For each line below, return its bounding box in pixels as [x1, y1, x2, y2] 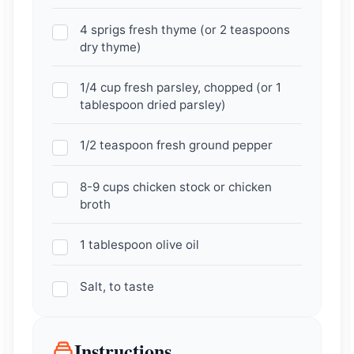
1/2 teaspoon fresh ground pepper [79, 137, 273, 153]
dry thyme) [79, 39, 141, 55]
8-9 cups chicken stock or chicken [79, 179, 272, 194]
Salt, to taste [79, 278, 154, 294]
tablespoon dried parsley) [79, 96, 226, 112]
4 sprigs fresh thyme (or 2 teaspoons [79, 21, 290, 37]
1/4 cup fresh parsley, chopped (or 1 [79, 79, 281, 95]
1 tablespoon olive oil [79, 236, 199, 252]
